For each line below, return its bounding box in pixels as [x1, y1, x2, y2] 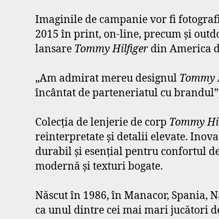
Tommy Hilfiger [74, 43, 151, 56]
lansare [35, 43, 74, 56]
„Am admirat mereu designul [35, 72, 179, 85]
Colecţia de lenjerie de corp [35, 116, 169, 129]
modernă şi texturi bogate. [35, 160, 163, 173]
